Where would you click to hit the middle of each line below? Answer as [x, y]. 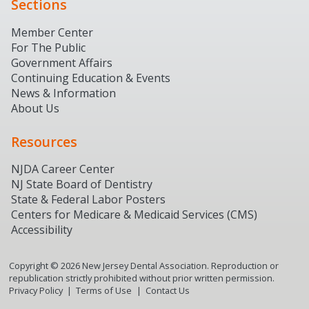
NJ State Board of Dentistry [82, 184]
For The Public [48, 47]
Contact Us [167, 290]
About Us [35, 108]
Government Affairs [62, 62]
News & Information [63, 93]
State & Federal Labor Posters [88, 199]
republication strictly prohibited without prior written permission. [141, 278]
